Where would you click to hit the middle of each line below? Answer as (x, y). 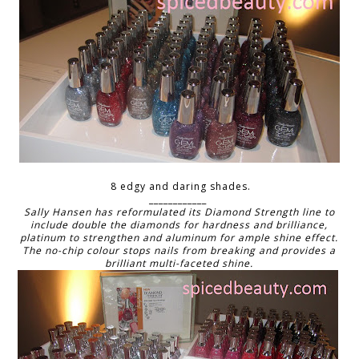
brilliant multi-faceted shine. (179, 263)
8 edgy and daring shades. (179, 186)
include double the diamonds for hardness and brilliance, (179, 224)
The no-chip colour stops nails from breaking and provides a (179, 250)
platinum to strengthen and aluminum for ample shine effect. (179, 237)
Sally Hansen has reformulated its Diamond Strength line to (179, 212)
